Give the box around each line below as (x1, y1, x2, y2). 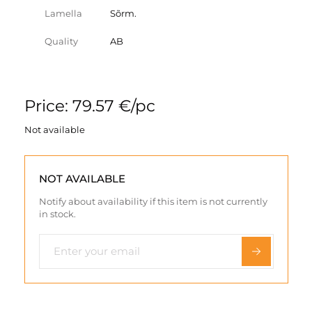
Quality (45, 35, 78, 47)
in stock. (38, 208, 76, 219)
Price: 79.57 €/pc (24, 95, 155, 116)
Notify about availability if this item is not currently (38, 195, 267, 207)
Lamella (45, 7, 82, 19)
